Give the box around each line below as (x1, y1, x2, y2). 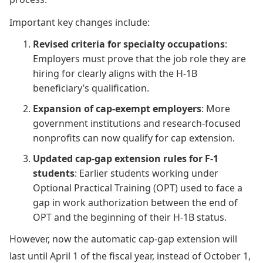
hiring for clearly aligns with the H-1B (33, 66, 197, 80)
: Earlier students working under (75, 166, 218, 180)
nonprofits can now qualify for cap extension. (33, 131, 235, 144)
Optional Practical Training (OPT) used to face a (33, 181, 242, 194)
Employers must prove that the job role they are (33, 52, 246, 65)
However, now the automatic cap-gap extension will (9, 232, 237, 245)
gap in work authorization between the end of (33, 195, 238, 209)
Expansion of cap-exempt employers (33, 102, 201, 115)
